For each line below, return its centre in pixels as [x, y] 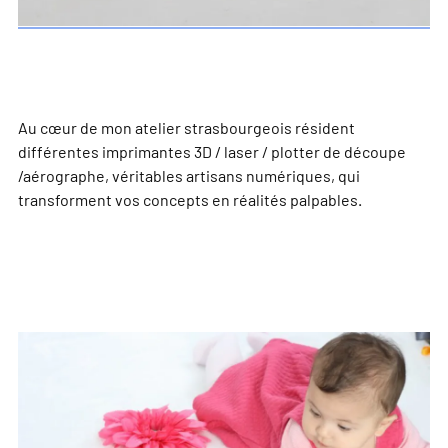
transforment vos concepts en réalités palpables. [190, 199]
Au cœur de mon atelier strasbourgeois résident [186, 127]
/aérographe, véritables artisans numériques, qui [189, 175]
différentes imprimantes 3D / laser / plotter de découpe [212, 151]
